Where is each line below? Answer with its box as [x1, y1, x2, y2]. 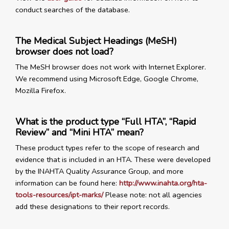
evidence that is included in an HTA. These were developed [15, 154, 211, 165]
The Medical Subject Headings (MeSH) [15, 35, 177, 48]
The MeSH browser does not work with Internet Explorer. [15, 62, 206, 73]
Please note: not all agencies [103, 190, 202, 200]
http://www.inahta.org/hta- [119, 178, 207, 189]
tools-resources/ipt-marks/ [15, 190, 103, 200]
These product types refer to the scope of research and [15, 143, 199, 153]
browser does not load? [15, 45, 113, 58]
